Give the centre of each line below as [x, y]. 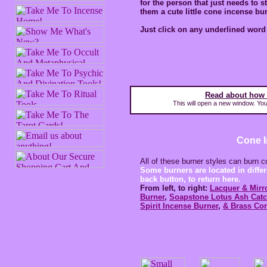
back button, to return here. [190, 179]
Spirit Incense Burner [179, 206]
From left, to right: [175, 188]
